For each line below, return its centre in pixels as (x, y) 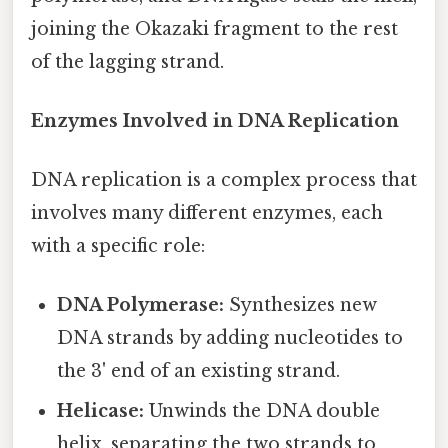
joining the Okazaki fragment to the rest (214, 28)
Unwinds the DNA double (262, 411)
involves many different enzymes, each (207, 213)
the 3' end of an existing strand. (199, 371)
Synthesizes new (301, 305)
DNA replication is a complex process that (224, 180)
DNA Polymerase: (141, 305)
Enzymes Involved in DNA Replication (215, 120)
